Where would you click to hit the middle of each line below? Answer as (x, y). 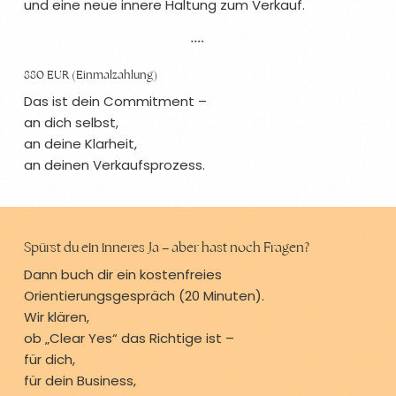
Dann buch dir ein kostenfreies (123, 274)
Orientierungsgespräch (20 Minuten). (145, 295)
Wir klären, (57, 316)
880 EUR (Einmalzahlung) (90, 74)
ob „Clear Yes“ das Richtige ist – (129, 338)
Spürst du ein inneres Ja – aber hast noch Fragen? (167, 247)
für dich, (50, 359)
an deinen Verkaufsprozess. (114, 164)
